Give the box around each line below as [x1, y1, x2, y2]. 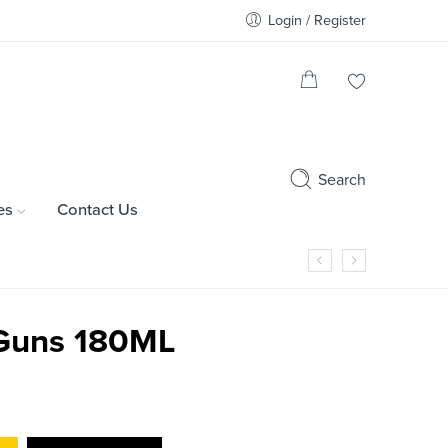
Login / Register [268, 12, 366, 29]
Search [318, 169, 366, 190]
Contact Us [57, 199, 138, 220]
